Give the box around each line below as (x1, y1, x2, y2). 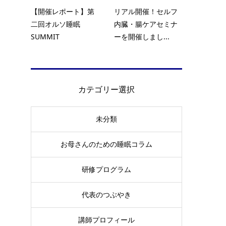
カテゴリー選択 (78, 83, 135, 95)
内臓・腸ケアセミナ (114, 19, 178, 29)
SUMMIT (31, 31, 60, 41)
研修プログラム (82, 165, 131, 174)
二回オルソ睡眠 (31, 19, 80, 29)
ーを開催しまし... (114, 31, 169, 41)
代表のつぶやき (82, 191, 131, 199)
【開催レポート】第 (31, 6, 94, 16)
